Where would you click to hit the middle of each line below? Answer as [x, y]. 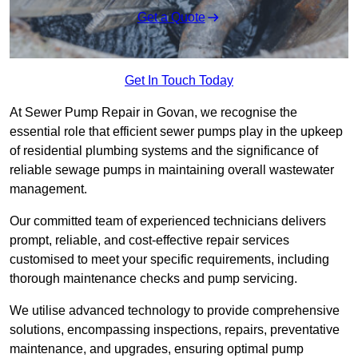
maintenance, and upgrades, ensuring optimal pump [157, 349]
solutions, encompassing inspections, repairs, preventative [175, 330]
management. [48, 189]
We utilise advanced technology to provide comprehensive [175, 311]
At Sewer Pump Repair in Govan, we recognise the [153, 113]
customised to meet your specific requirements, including [169, 260]
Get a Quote [171, 18]
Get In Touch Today [179, 81]
